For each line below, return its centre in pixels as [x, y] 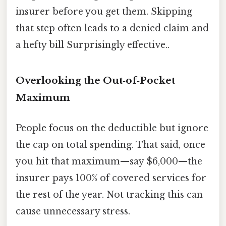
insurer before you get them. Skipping [104, 12]
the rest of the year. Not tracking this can [109, 194]
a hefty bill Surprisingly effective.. [93, 45]
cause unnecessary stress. [73, 211]
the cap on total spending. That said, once [110, 145]
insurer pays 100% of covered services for [111, 178]
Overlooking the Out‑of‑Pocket [95, 81]
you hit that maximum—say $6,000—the [109, 161]
